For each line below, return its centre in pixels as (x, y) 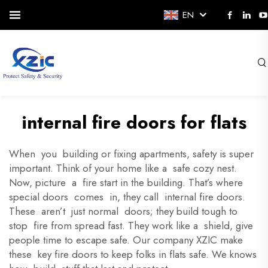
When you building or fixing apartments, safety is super (133, 154)
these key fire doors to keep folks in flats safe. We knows (133, 254)
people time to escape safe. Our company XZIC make (126, 240)
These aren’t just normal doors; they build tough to (125, 211)
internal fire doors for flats (134, 122)
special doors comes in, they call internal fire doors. (129, 197)
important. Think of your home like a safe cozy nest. (123, 168)
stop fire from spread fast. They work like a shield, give (133, 226)
